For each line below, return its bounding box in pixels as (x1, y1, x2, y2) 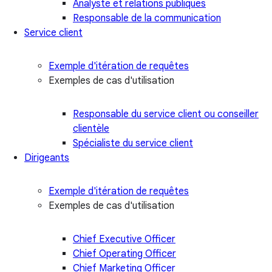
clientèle (73, 122, 109, 135)
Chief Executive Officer (73, 233, 175, 245)
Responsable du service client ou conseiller (73, 107, 259, 120)
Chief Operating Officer (73, 247, 176, 260)
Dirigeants (24, 151, 69, 164)
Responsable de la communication (73, 12, 221, 24)
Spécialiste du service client (73, 137, 193, 149)
